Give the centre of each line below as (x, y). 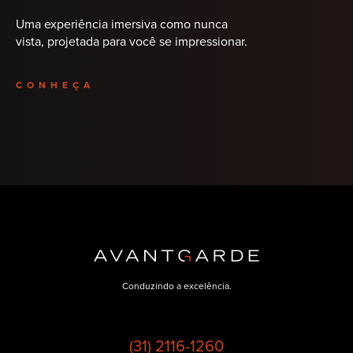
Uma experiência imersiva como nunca (122, 24)
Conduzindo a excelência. (176, 286)
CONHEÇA (55, 85)
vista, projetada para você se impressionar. (132, 42)
